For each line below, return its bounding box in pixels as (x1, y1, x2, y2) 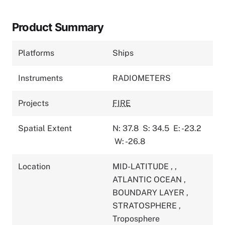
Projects (18, 98, 49, 108)
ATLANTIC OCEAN (113, 174, 184, 184)
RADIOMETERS (113, 73, 171, 83)
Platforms (18, 48, 54, 58)
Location (18, 161, 50, 171)
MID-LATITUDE (113, 161, 171, 171)
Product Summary (12, 20, 104, 34)
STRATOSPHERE (113, 200, 179, 210)
